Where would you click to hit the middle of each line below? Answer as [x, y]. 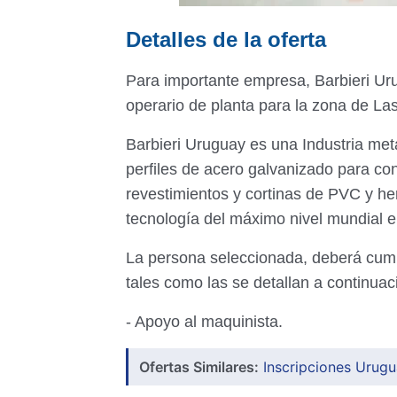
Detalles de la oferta [226, 39]
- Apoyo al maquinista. [204, 322]
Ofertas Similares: [199, 367]
